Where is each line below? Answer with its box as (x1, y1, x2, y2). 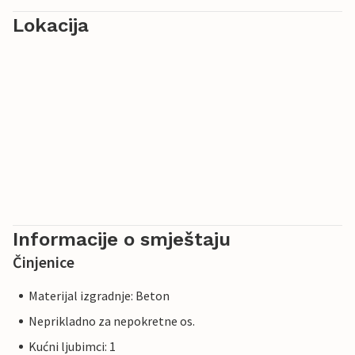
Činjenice (13, 252, 74, 273)
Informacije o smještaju (13, 228, 231, 251)
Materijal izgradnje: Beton (29, 288, 170, 304)
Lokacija (13, 14, 89, 37)
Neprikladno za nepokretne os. (29, 313, 195, 330)
